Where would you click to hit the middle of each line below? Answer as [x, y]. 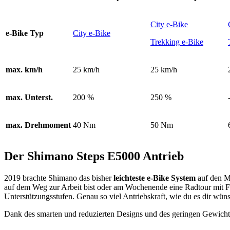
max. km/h [24, 69]
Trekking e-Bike [177, 42]
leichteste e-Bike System [155, 178]
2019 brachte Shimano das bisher [59, 178]
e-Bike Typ [25, 33]
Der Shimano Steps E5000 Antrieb [94, 156]
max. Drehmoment [38, 125]
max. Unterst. [29, 97]
